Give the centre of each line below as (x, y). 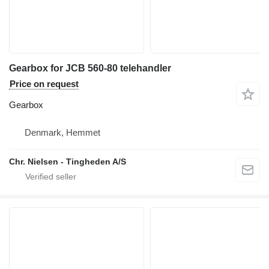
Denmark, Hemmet (62, 133)
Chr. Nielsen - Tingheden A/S (68, 162)
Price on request (44, 84)
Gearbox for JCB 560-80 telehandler (90, 68)
